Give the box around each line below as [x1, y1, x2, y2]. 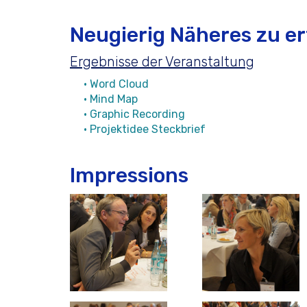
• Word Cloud [84, 77, 149, 91]
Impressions [70, 163, 188, 188]
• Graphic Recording [84, 108, 185, 121]
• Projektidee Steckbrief [84, 123, 206, 136]
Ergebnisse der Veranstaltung [70, 53, 254, 71]
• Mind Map [84, 93, 138, 106]
